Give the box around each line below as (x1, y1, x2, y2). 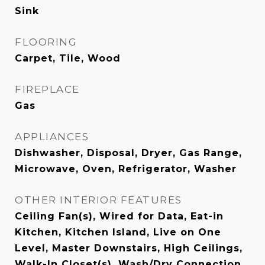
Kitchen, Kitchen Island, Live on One (15, 227, 221, 238)
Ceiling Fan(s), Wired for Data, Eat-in (15, 211, 224, 222)
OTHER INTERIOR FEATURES (15, 194, 182, 206)
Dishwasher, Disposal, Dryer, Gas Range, (15, 147, 242, 159)
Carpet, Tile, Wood (15, 53, 121, 64)
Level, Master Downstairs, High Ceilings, (15, 243, 243, 254)
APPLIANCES (15, 131, 89, 143)
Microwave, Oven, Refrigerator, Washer (15, 163, 237, 174)
